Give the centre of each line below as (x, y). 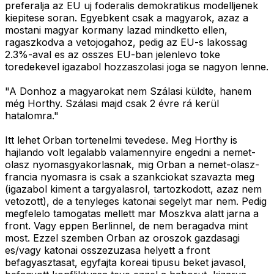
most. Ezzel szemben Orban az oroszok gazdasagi (122, 238)
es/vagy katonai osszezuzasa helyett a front (107, 250)
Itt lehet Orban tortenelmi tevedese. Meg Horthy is (121, 140)
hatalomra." (32, 116)
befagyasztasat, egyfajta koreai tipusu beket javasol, (126, 263)
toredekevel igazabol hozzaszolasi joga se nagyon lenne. (137, 67)
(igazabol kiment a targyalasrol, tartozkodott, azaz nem (133, 189)
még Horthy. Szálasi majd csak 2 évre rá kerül (112, 104)
